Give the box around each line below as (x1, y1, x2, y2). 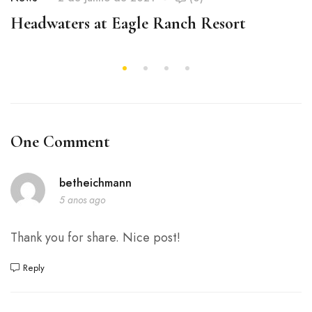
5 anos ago (59, 192, 105, 207)
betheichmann (59, 174, 132, 191)
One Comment (10, 132, 110, 153)
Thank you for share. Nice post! (10, 228, 180, 247)
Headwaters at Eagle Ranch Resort (10, 13, 246, 34)
